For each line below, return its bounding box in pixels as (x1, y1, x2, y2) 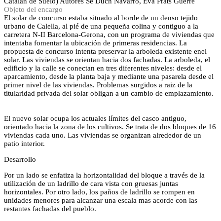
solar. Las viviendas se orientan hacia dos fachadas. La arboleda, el (4, 56, 210, 64)
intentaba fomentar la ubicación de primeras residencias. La (4, 39, 187, 47)
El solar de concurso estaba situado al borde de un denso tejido (4, 14, 198, 22)
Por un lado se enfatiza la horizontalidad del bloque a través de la (4, 171, 205, 179)
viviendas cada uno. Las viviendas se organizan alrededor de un (4, 131, 201, 139)
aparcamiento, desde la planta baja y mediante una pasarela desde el (4, 73, 214, 80)
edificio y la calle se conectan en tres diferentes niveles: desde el (4, 64, 202, 72)
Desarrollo (4, 155, 36, 163)
